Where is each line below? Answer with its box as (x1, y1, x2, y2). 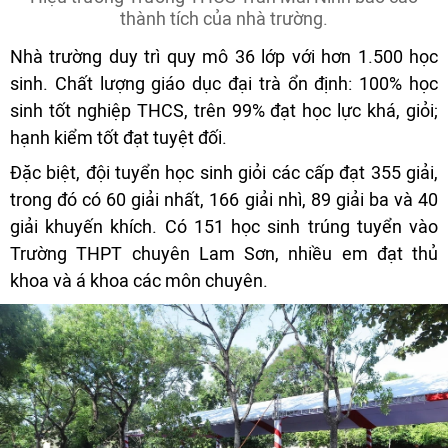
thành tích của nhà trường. (120, 8, 328, 30)
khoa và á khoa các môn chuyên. (10, 270, 268, 292)
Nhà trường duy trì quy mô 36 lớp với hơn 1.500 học (10, 46, 438, 68)
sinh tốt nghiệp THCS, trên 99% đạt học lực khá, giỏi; (10, 100, 438, 122)
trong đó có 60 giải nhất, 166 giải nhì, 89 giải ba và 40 (10, 189, 438, 211)
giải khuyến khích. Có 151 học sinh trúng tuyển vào (10, 216, 438, 238)
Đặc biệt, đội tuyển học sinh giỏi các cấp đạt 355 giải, (10, 162, 438, 184)
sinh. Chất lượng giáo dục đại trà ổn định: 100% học (10, 73, 438, 95)
